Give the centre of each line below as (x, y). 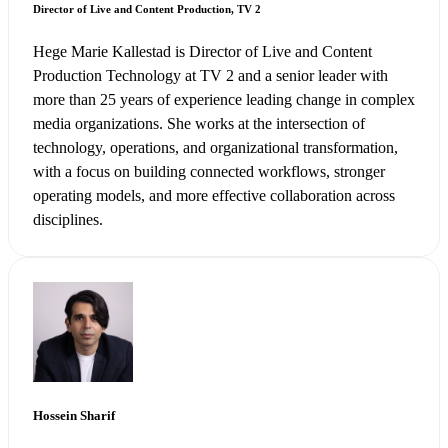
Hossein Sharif (74, 416)
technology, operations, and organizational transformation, (215, 148)
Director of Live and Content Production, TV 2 (147, 9)
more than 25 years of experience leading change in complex (224, 100)
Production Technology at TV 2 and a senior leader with (210, 76)
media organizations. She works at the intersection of (199, 124)
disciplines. (68, 220)
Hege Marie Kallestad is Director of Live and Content (202, 52)
